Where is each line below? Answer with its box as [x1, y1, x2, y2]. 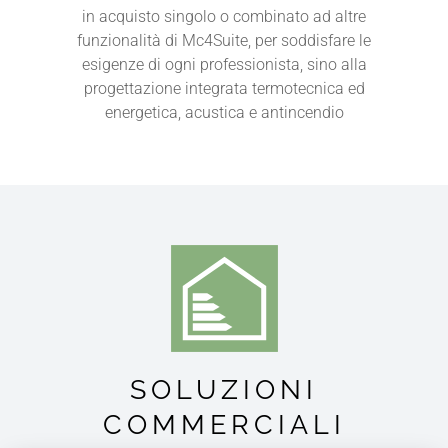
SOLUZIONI [130, 373, 318, 405]
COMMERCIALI [102, 408, 346, 440]
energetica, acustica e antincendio [104, 102, 344, 122]
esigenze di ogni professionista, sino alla [81, 54, 367, 74]
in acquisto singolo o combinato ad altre [82, 6, 366, 26]
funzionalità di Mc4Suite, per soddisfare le [77, 30, 371, 50]
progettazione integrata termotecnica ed [83, 78, 365, 98]
